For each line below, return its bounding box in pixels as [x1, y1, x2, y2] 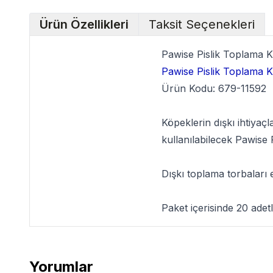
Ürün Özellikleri [40, 17, 129, 32]
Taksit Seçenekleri [149, 17, 255, 32]
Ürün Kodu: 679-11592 [161, 82, 266, 94]
